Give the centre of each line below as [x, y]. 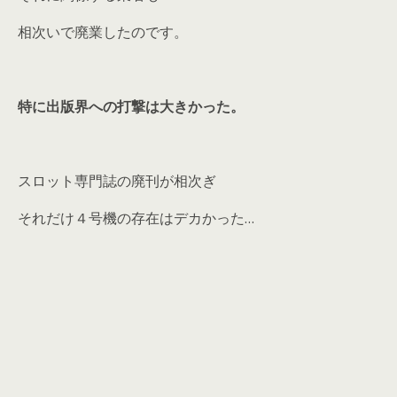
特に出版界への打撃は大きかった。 [131, 107]
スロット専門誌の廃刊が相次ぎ [117, 181]
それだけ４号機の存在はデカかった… [136, 218]
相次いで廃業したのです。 [103, 32]
